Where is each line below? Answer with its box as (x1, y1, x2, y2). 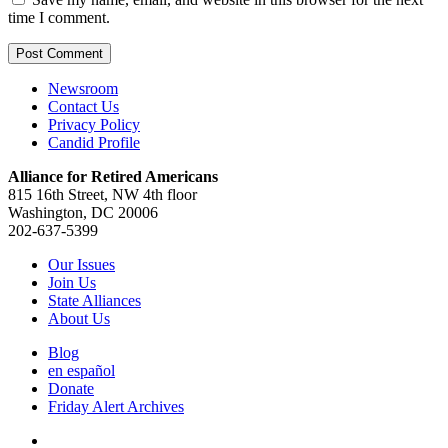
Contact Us (48, 98, 119, 116)
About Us (48, 310, 110, 328)
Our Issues (48, 256, 115, 274)
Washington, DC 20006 (8, 204, 158, 222)
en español (48, 362, 115, 380)
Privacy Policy (48, 116, 140, 134)
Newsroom (48, 80, 118, 98)
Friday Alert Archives (48, 398, 184, 416)
